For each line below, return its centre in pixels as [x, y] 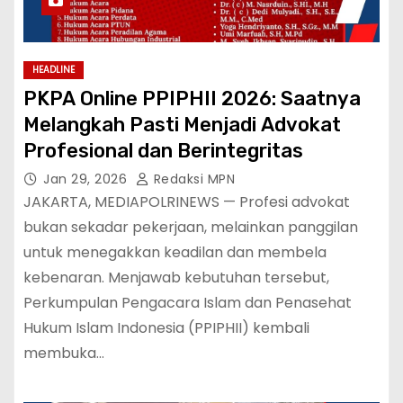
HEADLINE [54, 70]
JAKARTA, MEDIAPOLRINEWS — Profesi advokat [187, 202]
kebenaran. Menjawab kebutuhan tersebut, [176, 278]
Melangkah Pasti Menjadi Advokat [182, 125]
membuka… [64, 353]
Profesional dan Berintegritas [163, 151]
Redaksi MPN [192, 179]
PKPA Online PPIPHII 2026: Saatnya [192, 99]
